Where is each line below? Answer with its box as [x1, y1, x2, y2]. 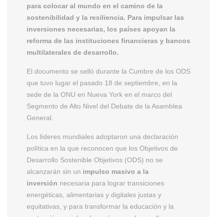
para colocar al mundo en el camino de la [27, 1, 163, 10]
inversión [27, 179, 58, 187]
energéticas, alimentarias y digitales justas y [27, 190, 161, 199]
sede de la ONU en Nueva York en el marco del [27, 90, 172, 98]
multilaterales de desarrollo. [27, 48, 119, 56]
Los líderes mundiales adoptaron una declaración [27, 132, 178, 140]
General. [27, 113, 53, 122]
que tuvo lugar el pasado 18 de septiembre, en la [27, 78, 177, 87]
